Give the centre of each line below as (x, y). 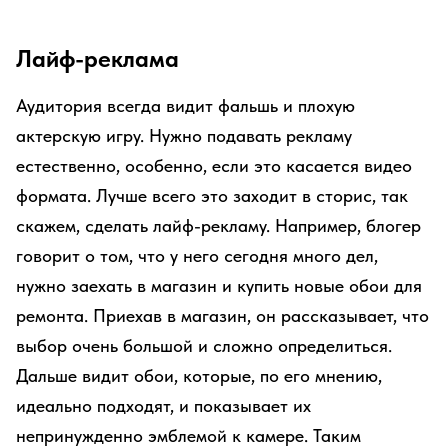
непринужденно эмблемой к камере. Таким (188, 435)
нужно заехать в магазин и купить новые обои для (219, 285)
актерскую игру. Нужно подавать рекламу (184, 135)
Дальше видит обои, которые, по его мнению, (199, 375)
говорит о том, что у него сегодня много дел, (197, 255)
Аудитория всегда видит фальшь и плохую (185, 105)
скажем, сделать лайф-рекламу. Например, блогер (218, 225)
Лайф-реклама (97, 58)
